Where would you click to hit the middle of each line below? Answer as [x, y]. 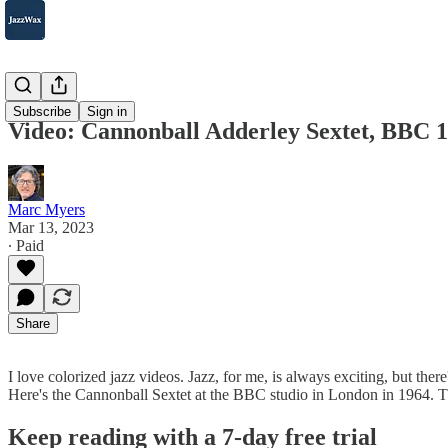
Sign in [107, 111]
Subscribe [42, 111]
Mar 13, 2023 [51, 227]
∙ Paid [26, 245]
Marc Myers [46, 209]
